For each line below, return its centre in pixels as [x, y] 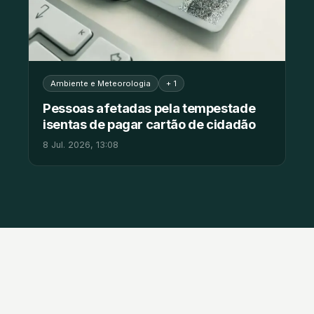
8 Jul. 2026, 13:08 [81, 144]
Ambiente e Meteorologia [101, 83]
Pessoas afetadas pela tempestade [149, 108]
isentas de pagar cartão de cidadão [149, 124]
